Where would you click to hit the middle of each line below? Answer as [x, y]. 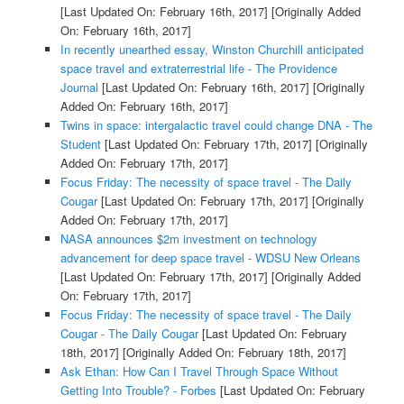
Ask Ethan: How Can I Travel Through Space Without [199, 371]
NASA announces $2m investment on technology [188, 238]
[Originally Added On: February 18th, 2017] [232, 352]
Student [80, 143]
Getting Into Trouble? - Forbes [138, 390]
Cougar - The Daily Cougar [129, 333]
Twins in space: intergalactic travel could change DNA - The [216, 124]
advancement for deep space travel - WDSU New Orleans [210, 257]
